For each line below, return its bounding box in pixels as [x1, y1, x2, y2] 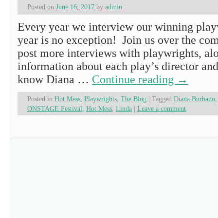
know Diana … [18, 73, 92, 86]
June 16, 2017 [56, 3, 94, 11]
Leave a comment [137, 105, 186, 112]
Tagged [152, 95, 172, 103]
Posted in [27, 95, 53, 103]
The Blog [121, 95, 146, 103]
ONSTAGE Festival [27, 105, 82, 112]
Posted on [27, 3, 54, 11]
